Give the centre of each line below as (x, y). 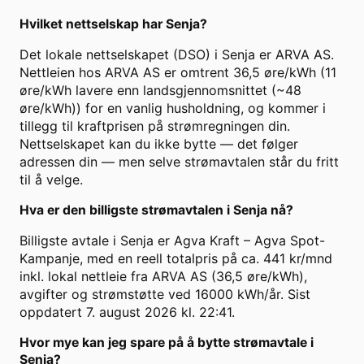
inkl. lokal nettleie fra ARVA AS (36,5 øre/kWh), (163, 277)
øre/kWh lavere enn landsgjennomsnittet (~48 (160, 91)
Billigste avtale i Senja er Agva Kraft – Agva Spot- (172, 241)
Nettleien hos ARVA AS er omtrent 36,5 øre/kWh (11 (178, 73)
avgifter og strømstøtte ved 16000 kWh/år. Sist (165, 295)
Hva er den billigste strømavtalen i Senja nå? (156, 210)
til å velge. (51, 180)
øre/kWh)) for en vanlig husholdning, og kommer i (173, 108)
